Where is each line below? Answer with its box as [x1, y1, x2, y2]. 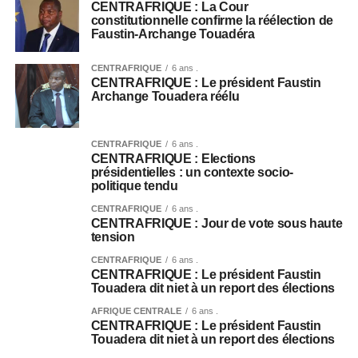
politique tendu [90, 178, 178, 193]
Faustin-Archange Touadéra [90, 26, 255, 41]
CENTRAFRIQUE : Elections [90, 151, 256, 165]
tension [90, 229, 135, 244]
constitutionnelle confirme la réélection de [90, 13, 333, 27]
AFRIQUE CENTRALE [90, 305, 181, 316]
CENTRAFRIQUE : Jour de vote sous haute [90, 216, 343, 230]
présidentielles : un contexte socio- [90, 165, 294, 179]
